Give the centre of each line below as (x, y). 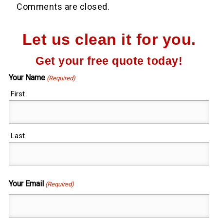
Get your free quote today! (109, 61)
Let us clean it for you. (109, 40)
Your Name (27, 78)
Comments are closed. (63, 6)
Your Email (26, 184)
